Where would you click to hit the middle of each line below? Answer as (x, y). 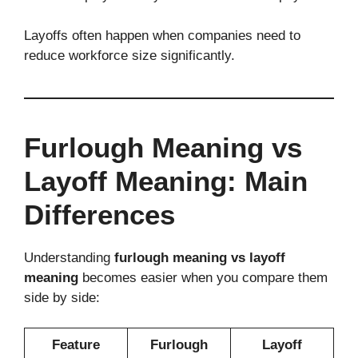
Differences (99, 214)
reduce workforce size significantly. (129, 55)
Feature (76, 345)
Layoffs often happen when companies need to (162, 35)
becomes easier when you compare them (203, 277)
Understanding (69, 257)
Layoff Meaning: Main (166, 181)
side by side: (62, 297)
